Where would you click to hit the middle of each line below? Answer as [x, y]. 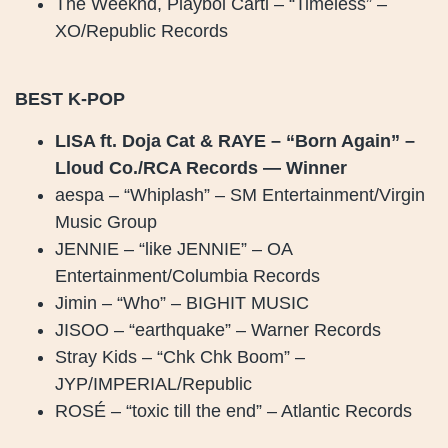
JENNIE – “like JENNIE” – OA [173, 248]
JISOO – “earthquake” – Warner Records [218, 329]
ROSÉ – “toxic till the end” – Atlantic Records [233, 410]
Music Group [106, 221]
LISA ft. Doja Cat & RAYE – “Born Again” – [235, 140]
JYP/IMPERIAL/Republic [153, 383]
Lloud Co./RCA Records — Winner [201, 167]
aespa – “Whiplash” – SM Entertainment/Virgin [240, 194]
